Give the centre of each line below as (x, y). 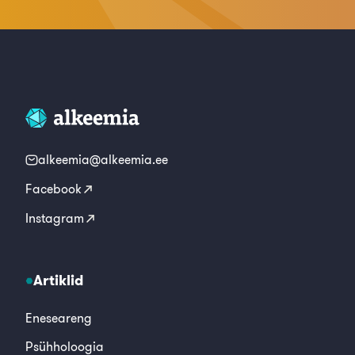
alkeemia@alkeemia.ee (103, 159)
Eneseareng (59, 318)
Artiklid (58, 280)
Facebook (53, 189)
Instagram (55, 218)
